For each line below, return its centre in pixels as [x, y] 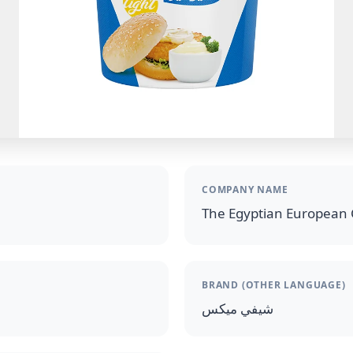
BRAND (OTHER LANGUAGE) [274, 285]
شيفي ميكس [238, 308]
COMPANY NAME [245, 190]
